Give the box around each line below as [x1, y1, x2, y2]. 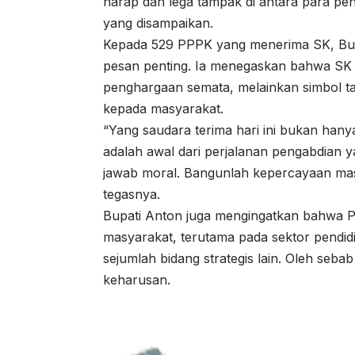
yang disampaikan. [103, 14, 213, 31]
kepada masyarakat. [103, 100, 223, 116]
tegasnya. [103, 185, 160, 202]
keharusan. [103, 271, 170, 288]
